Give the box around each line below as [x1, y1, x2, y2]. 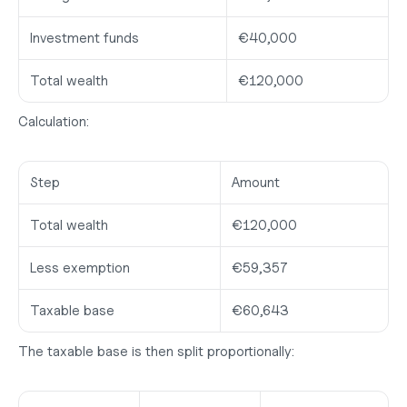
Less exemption [30, 260, 130, 276]
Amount [232, 174, 280, 191]
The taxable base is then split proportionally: [18, 343, 294, 360]
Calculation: [18, 114, 89, 130]
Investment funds [30, 30, 139, 46]
